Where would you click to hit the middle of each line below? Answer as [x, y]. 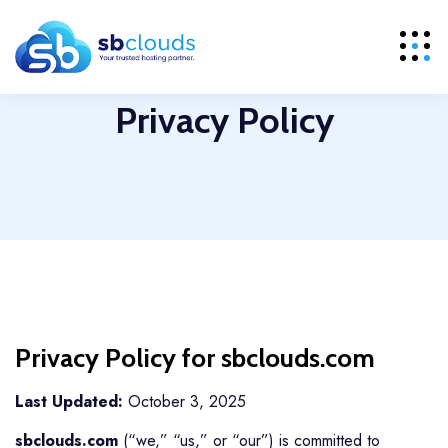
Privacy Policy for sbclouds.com [195, 358]
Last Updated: [69, 401]
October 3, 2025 [184, 401]
